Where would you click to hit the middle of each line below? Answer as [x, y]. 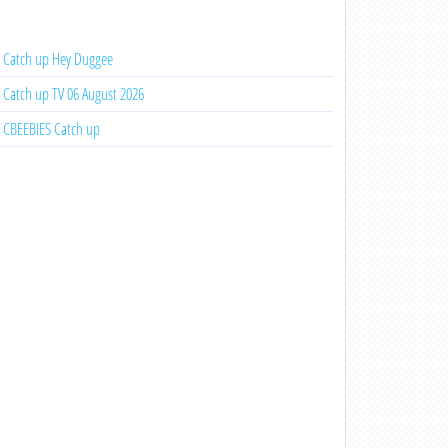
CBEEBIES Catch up [51, 129]
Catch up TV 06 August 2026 [73, 94]
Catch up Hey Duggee [57, 59]
